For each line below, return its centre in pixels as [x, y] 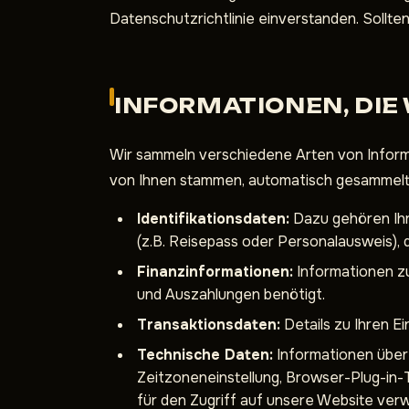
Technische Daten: [205, 355]
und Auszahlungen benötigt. [231, 294]
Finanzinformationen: [215, 272]
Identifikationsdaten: [213, 219]
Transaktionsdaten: [209, 325]
